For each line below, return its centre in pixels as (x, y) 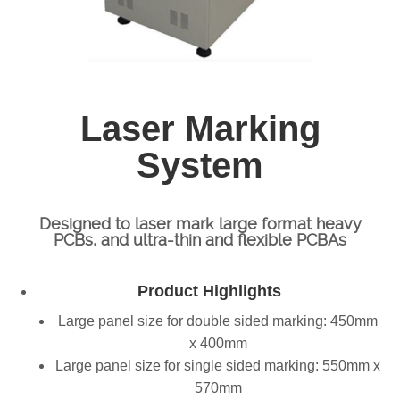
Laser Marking (200, 129)
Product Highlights (209, 291)
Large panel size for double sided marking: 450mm (218, 321)
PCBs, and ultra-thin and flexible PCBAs (200, 240)
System (200, 165)
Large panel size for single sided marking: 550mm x (218, 366)
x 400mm (218, 343)
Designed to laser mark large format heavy (200, 224)
